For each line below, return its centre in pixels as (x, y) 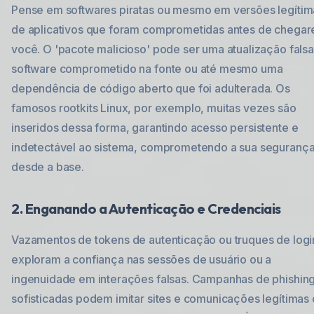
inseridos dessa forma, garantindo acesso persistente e (155, 128)
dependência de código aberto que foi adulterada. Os (151, 88)
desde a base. (48, 167)
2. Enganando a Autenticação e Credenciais (146, 209)
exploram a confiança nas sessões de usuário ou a (142, 259)
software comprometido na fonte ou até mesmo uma (147, 69)
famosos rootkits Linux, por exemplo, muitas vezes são (154, 108)
